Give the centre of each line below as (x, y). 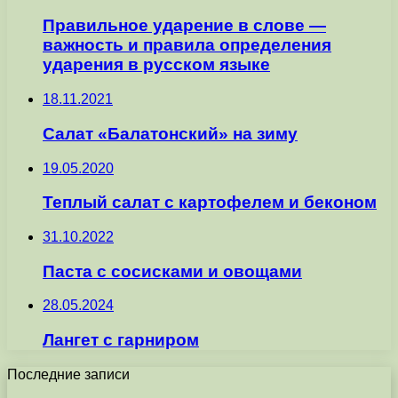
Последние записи (68, 374)
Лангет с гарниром (121, 340)
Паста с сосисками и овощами (172, 271)
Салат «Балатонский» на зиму (170, 133)
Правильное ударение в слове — (184, 26)
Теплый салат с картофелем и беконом (210, 203)
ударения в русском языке (156, 65)
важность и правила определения (187, 45)
